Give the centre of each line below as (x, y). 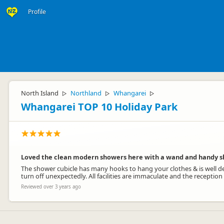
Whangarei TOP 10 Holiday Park (99, 107)
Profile (37, 12)
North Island (40, 93)
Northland (86, 93)
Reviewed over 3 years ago (51, 187)
